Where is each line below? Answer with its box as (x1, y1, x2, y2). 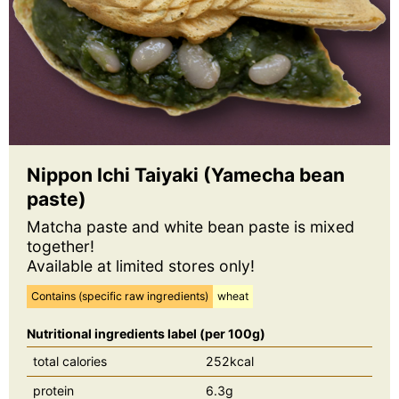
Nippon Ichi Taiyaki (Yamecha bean (27, 163, 345, 186)
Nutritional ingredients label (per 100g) (27, 325, 265, 341)
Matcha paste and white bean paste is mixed (27, 216, 354, 236)
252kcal (206, 353, 254, 369)
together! (27, 236, 94, 256)
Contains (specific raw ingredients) (31, 289, 208, 303)
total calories (33, 353, 107, 369)
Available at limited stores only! (27, 256, 255, 275)
